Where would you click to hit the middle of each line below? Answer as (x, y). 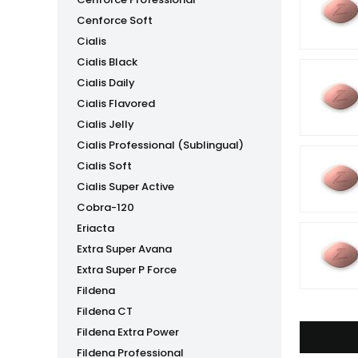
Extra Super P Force (127, 270)
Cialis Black (107, 62)
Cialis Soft (104, 166)
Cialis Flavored (116, 103)
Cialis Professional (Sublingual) (160, 145)
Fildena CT (105, 311)
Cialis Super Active (125, 187)
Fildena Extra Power (128, 332)
